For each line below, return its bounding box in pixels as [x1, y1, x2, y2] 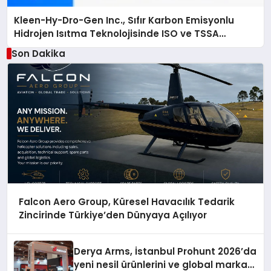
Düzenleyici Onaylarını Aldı [14, 40, 142, 53]
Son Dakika [11, 47, 65, 60]
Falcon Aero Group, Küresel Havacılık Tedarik [18, 195, 235, 209]
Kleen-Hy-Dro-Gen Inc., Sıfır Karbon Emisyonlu [14, 13, 235, 27]
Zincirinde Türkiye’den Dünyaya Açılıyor [18, 209, 207, 222]
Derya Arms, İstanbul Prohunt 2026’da [74, 244, 257, 258]
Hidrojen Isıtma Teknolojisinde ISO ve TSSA [14, 27, 220, 40]
